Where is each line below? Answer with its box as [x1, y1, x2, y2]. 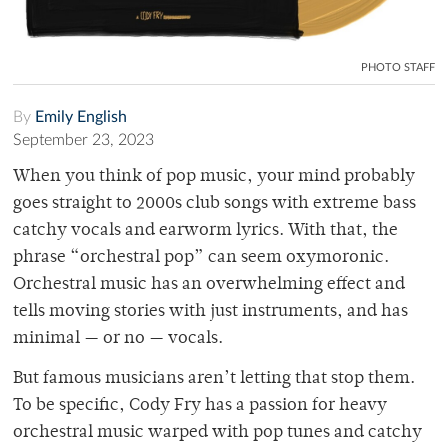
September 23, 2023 [13, 131, 154, 148]
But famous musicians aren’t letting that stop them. [13, 369, 415, 388]
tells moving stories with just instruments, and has [13, 302, 408, 321]
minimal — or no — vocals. [13, 329, 223, 348]
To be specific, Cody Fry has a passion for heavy [13, 396, 387, 415]
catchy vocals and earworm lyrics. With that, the [13, 221, 398, 240]
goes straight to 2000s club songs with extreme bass [13, 194, 416, 213]
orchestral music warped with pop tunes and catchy [13, 423, 422, 442]
